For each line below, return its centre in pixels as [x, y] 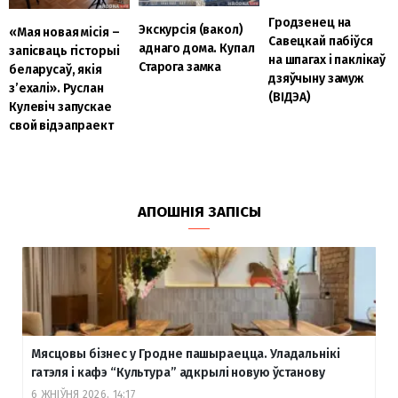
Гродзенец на [310, 23]
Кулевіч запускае [60, 107]
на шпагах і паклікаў [327, 60]
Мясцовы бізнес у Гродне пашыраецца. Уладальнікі [186, 354]
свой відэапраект [61, 125]
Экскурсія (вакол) [191, 30]
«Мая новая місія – [64, 32]
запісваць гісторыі [64, 51]
